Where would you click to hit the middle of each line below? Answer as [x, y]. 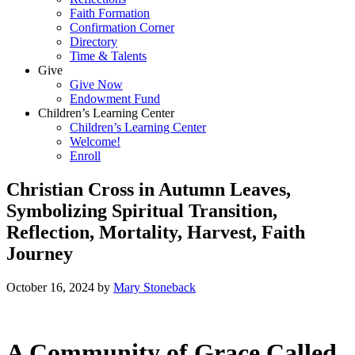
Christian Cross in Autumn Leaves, [149, 189]
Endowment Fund [115, 98]
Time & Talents [108, 55]
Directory [94, 41]
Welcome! [95, 141]
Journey [40, 253]
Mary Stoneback [155, 287]
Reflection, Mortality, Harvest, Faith [156, 232]
